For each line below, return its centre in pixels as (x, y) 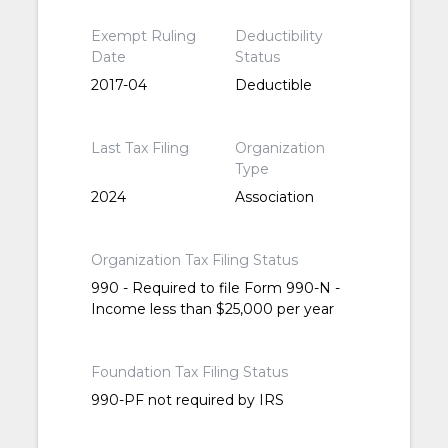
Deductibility (278, 36)
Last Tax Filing (140, 148)
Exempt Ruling (144, 36)
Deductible (273, 85)
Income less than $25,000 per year (213, 309)
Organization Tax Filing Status (195, 260)
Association (274, 197)
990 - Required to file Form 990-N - (216, 288)
